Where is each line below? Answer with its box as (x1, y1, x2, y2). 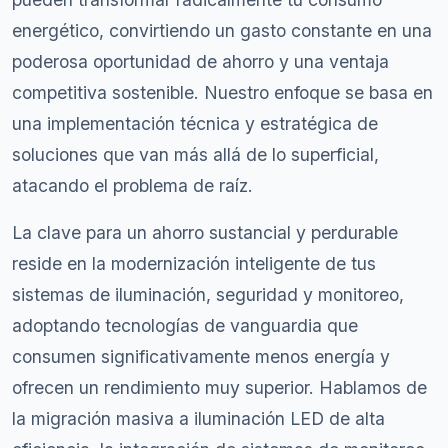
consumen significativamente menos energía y (12, 346, 390, 367)
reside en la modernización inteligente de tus (12, 253, 376, 274)
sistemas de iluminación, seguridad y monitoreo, (12, 284, 404, 305)
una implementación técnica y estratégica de (12, 113, 378, 134)
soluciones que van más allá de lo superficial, (12, 144, 379, 165)
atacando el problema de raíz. (12, 175, 253, 196)
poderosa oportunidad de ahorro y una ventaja (12, 51, 389, 72)
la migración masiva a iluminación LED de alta (12, 408, 385, 429)
